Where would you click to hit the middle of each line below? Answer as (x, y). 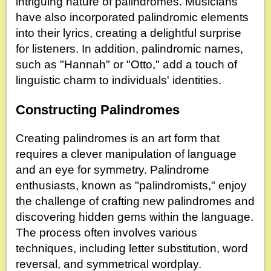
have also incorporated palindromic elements (132, 18)
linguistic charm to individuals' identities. (119, 80)
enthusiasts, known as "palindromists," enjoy (131, 185)
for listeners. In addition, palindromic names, (129, 49)
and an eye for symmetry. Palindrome (113, 169)
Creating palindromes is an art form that (118, 138)
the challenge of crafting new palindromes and (135, 201)
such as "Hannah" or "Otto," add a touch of (126, 65)
